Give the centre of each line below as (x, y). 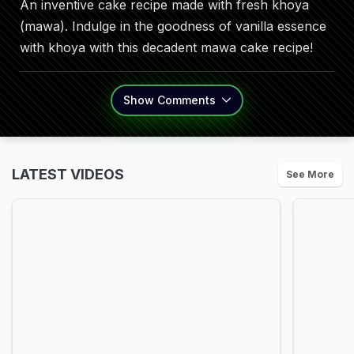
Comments (186, 100)
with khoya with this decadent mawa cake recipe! (166, 47)
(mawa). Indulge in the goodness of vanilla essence (173, 26)
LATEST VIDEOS (68, 174)
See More (310, 174)
